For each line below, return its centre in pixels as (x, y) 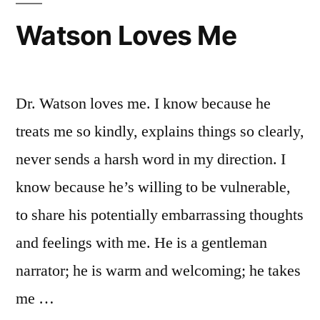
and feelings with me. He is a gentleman (141, 242)
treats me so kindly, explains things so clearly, (160, 131)
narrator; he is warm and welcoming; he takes (158, 270)
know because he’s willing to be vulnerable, (153, 187)
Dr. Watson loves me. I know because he (143, 103)
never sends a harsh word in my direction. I (151, 159)
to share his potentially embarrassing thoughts (160, 215)
